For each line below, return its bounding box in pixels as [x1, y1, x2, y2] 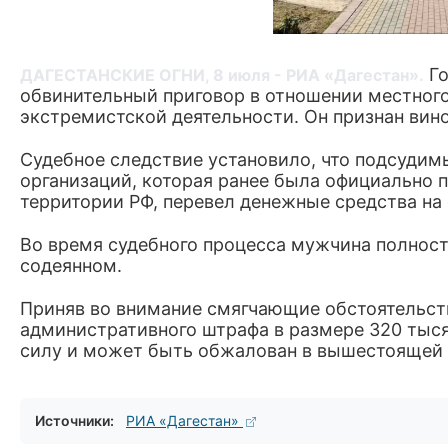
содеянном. [20, 255, 127, 277]
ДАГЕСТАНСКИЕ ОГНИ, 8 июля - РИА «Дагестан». [20, 65, 424, 86]
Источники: [35, 412, 114, 430]
